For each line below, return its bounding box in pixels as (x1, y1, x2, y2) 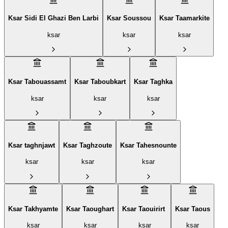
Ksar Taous (175, 205, 210, 213)
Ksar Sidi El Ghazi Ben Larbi (8, 14, 99, 22)
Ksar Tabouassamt (8, 78, 66, 85)
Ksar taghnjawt (8, 141, 55, 149)
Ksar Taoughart (66, 205, 114, 213)
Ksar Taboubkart (74, 78, 126, 85)
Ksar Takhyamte (8, 205, 58, 213)
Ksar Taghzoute (63, 141, 112, 149)
